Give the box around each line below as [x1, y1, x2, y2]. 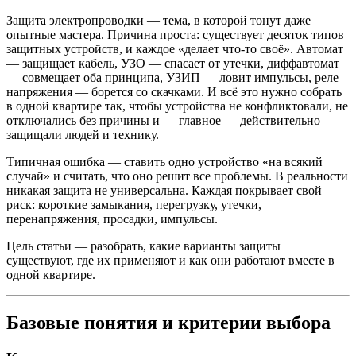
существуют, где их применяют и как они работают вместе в [6, 253, 335, 268]
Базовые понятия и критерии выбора [6, 312, 331, 334]
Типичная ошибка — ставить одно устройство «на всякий [6, 155, 323, 169]
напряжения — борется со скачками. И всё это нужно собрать [6, 85, 342, 99]
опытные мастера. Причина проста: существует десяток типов [6, 28, 344, 42]
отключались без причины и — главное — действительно [6, 114, 320, 128]
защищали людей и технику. [6, 128, 159, 142]
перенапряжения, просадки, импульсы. [6, 212, 218, 226]
